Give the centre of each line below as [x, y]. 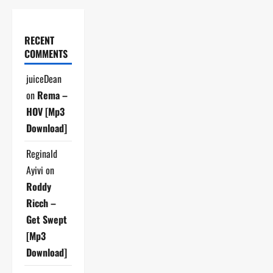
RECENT [39, 40]
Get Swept [47, 219]
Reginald [42, 153]
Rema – [52, 95]
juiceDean [44, 78]
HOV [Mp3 [45, 111]
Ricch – [41, 203]
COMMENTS [46, 53]
